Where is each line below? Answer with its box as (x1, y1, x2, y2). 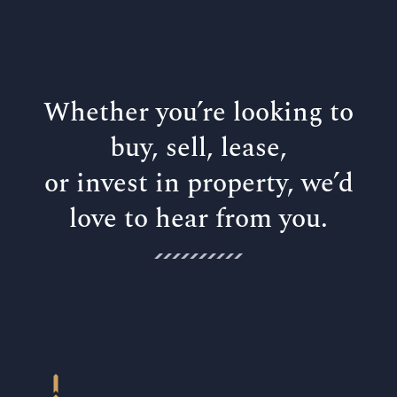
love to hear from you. (69, 198, 328, 240)
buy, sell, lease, (110, 128, 287, 169)
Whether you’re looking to (43, 92, 354, 134)
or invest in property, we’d (43, 163, 354, 205)
